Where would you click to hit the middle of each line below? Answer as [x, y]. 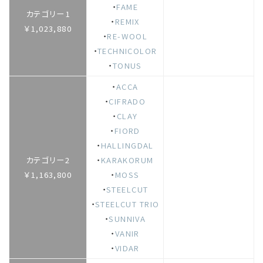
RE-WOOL [127, 36]
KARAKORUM [127, 160]
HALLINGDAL [127, 145]
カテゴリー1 [48, 14]
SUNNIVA [127, 218]
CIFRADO [127, 101]
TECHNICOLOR [127, 50]
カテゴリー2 [48, 160]
